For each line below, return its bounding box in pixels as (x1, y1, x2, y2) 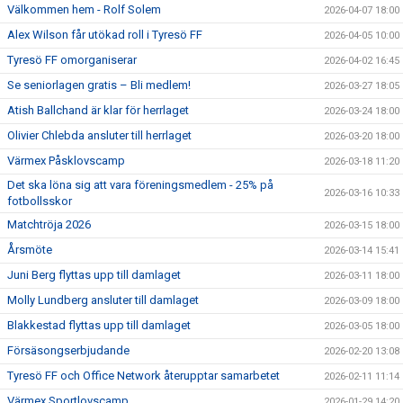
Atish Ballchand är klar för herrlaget (7, 103, 189, 117)
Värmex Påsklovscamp (7, 154, 125, 167)
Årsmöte (7, 243, 52, 256)
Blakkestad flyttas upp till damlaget (7, 318, 191, 332)
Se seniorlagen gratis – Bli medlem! (7, 78, 191, 92)
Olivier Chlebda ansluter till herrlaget (7, 129, 192, 142)
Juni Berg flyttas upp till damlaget (7, 268, 181, 282)
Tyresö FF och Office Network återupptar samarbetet (7, 369, 280, 382)
